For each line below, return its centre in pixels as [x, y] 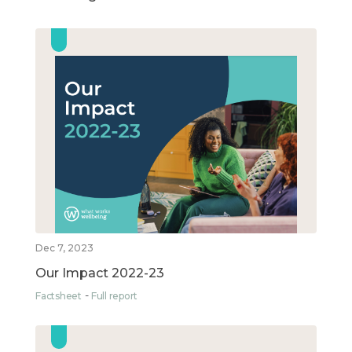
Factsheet [59, 296]
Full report [114, 296]
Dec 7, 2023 [64, 248]
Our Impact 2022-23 [100, 273]
